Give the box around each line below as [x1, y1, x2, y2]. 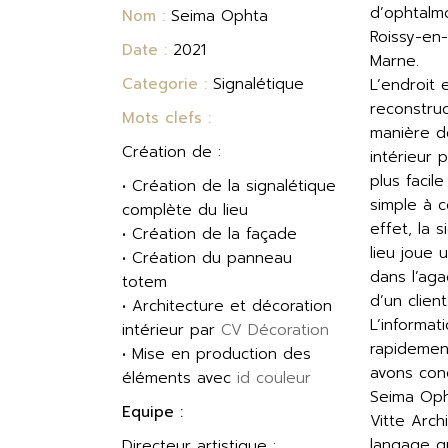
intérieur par [122, 319, 221, 341]
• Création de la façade [122, 223, 297, 245]
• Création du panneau [122, 247, 292, 269]
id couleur [237, 367, 311, 389]
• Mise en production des [122, 343, 311, 365]
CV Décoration [221, 319, 329, 341]
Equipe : [122, 401, 183, 423]
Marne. [369, 50, 419, 72]
